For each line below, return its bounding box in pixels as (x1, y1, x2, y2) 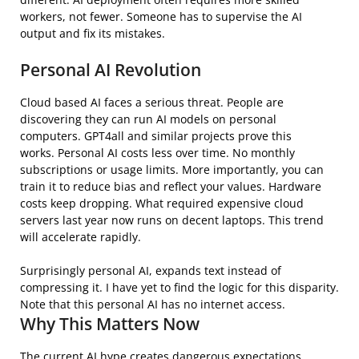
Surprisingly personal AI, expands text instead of (20, 262, 281, 278)
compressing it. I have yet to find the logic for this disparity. (20, 279, 339, 295)
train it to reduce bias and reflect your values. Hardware (20, 178, 321, 194)
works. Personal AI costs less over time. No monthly (20, 144, 295, 160)
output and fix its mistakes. (20, 25, 165, 41)
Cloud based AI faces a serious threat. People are (20, 94, 284, 110)
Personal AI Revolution (20, 58, 201, 81)
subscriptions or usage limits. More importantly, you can (20, 161, 324, 177)
